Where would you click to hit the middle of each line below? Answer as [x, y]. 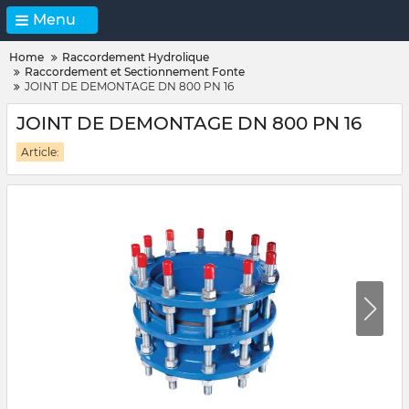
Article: [40, 152]
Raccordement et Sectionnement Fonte [135, 72]
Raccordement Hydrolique [136, 57]
